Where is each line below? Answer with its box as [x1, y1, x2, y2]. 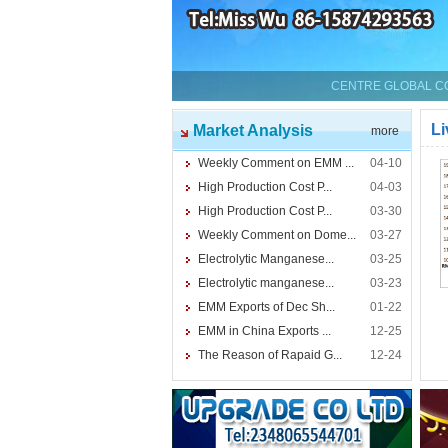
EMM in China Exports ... [198, 324, 331, 338]
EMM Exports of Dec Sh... [198, 300, 335, 314]
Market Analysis [193, 122, 313, 139]
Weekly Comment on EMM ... [198, 156, 354, 170]
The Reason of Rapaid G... [198, 348, 342, 362]
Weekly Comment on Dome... [198, 228, 356, 242]
